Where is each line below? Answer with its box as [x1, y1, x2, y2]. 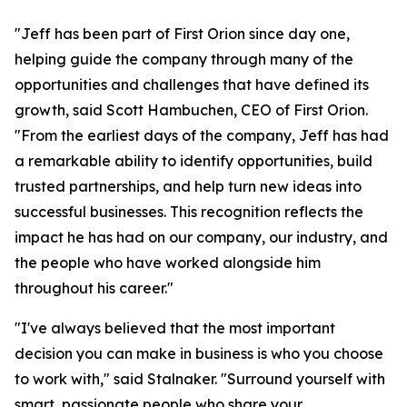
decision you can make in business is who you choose [15, 344, 383, 362]
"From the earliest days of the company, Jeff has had [15, 126, 389, 144]
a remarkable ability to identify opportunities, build [15, 152, 372, 170]
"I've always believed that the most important [15, 319, 335, 337]
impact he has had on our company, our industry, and [15, 228, 388, 246]
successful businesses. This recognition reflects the [15, 203, 363, 221]
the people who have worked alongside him [15, 253, 321, 272]
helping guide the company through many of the [15, 50, 353, 68]
